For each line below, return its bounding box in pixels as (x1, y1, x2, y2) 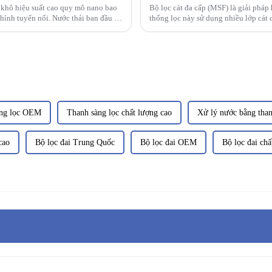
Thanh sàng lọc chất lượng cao (67, 107, 172, 117)
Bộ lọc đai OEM (140, 137, 197, 147)
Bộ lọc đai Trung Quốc (35, 137, 115, 147)
